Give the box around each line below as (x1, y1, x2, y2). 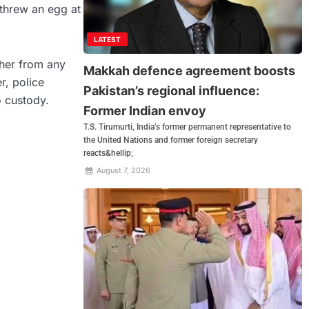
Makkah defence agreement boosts (83, 63, 296, 78)
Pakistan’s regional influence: (83, 83, 260, 98)
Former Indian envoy (83, 103, 207, 118)
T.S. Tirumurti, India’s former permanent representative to (83, 121, 292, 132)
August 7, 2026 (94, 165, 150, 175)
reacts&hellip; (83, 148, 134, 158)
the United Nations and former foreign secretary (83, 134, 259, 145)
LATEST (94, 34, 121, 43)
